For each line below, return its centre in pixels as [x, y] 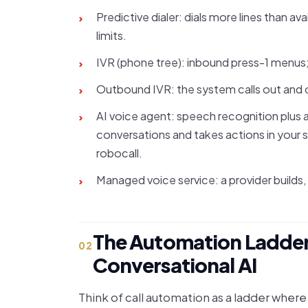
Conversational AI [174, 265]
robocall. [119, 153]
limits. [111, 35]
